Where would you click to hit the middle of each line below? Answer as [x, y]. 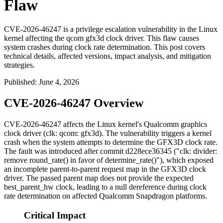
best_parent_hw [29, 187]
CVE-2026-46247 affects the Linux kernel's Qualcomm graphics [106, 124]
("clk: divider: [194, 151]
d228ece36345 [149, 151]
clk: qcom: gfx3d [72, 133]
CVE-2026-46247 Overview [74, 103]
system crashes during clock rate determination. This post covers [105, 47]
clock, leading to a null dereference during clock [130, 187]
